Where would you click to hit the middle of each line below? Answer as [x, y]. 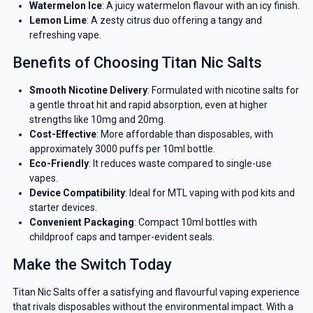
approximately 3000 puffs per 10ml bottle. [122, 149]
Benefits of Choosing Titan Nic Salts [137, 63]
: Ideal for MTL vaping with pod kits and [210, 193]
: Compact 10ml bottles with [195, 223]
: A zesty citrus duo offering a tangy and [174, 21]
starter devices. [63, 208]
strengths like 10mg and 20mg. [97, 120]
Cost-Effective [63, 134]
